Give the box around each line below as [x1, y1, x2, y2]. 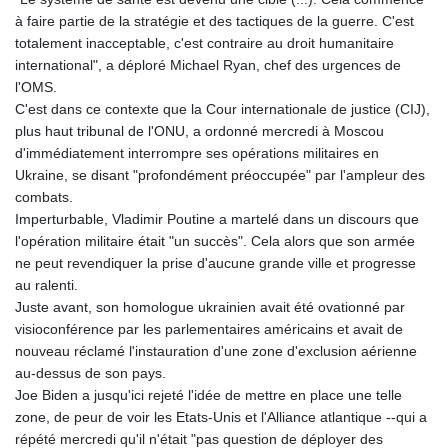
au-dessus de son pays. [15, 365, 166, 382]
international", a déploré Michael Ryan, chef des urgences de [15, 57, 401, 74]
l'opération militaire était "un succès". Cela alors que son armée [15, 233, 415, 250]
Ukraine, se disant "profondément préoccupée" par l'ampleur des [15, 167, 425, 184]
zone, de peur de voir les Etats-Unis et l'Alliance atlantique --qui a [15, 409, 427, 426]
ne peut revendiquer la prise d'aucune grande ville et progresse [15, 255, 416, 272]
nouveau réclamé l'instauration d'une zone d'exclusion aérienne [15, 343, 417, 360]
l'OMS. [15, 79, 57, 96]
